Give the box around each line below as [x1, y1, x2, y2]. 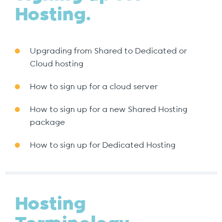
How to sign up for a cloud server [30, 83, 158, 91]
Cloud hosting [30, 60, 83, 68]
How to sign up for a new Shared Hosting [30, 106, 187, 113]
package [30, 118, 65, 126]
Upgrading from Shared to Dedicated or [30, 47, 187, 55]
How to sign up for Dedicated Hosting [30, 141, 175, 149]
